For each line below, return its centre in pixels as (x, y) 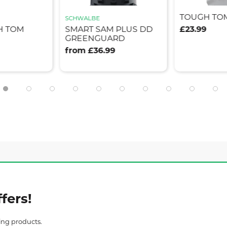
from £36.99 (90, 51)
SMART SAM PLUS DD (109, 30)
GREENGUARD (95, 39)
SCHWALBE (83, 19)
